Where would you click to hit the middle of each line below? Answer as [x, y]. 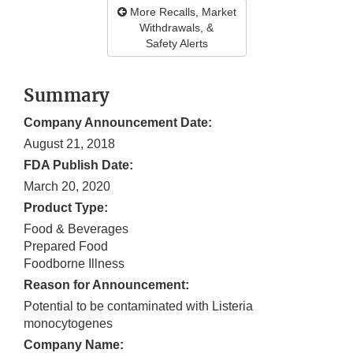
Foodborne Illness [74, 264]
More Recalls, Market [181, 12]
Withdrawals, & [176, 28]
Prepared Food [66, 247]
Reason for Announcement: [106, 285]
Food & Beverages [76, 229]
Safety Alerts [176, 44]
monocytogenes [68, 324]
